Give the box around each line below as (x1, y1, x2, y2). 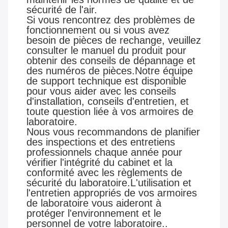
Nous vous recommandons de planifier (26, 126, 200, 138)
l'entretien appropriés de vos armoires (26, 187, 197, 199)
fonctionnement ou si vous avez (26, 24, 169, 36)
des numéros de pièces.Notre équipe (26, 65, 193, 77)
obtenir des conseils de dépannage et (26, 55, 195, 67)
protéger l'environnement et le (26, 208, 161, 219)
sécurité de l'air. (26, 4, 97, 16)
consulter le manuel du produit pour (26, 45, 186, 56)
